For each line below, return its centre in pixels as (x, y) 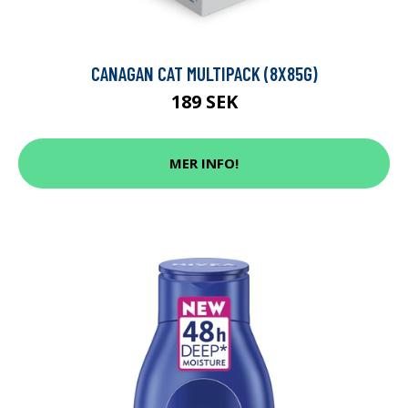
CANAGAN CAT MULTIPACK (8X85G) (204, 73)
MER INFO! (204, 163)
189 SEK (204, 101)
